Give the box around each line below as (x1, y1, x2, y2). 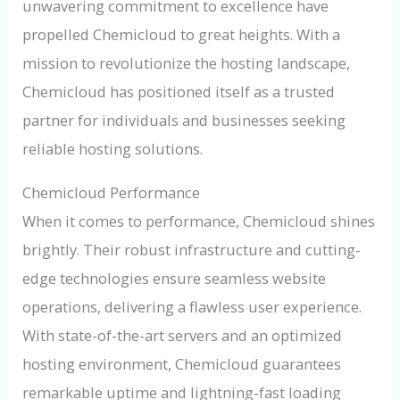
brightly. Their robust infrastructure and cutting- (22, 238, 362, 260)
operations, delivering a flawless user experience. (22, 296, 362, 317)
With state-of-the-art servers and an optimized (22, 324, 343, 346)
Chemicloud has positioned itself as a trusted (22, 81, 336, 103)
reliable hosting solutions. (22, 138, 204, 160)
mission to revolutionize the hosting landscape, (22, 53, 351, 74)
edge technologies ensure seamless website (22, 267, 327, 288)
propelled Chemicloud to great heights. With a (22, 24, 341, 46)
